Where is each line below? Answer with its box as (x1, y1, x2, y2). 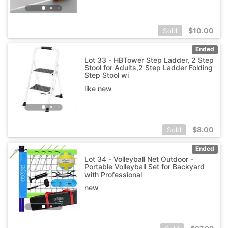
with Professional (84, 169, 142, 179)
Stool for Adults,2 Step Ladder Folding (84, 63, 213, 72)
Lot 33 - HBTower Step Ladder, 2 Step (84, 55, 214, 64)
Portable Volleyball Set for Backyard (84, 162, 205, 171)
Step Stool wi (84, 70, 129, 79)
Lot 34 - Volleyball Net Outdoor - (84, 154, 193, 163)
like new (84, 83, 112, 93)
